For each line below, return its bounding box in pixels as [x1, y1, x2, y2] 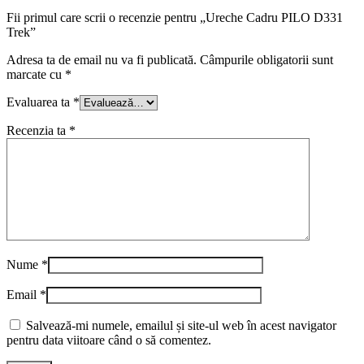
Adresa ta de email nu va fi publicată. [6, 52, 197, 67]
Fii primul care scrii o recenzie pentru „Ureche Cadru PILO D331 [6, 10, 343, 24]
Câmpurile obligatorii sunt [200, 52, 333, 67]
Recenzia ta [6, 123, 69, 137]
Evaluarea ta [6, 94, 73, 109]
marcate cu [6, 67, 65, 81]
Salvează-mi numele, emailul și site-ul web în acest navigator [26, 318, 336, 332]
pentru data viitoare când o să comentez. [6, 332, 211, 347]
